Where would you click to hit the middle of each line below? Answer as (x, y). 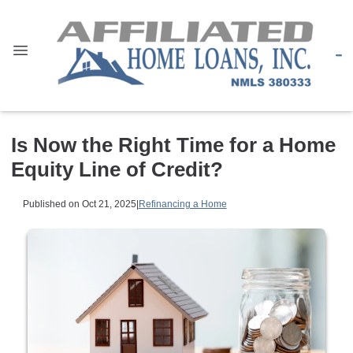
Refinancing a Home (182, 203)
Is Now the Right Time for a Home (173, 145)
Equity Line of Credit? (117, 169)
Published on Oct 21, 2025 (79, 203)
